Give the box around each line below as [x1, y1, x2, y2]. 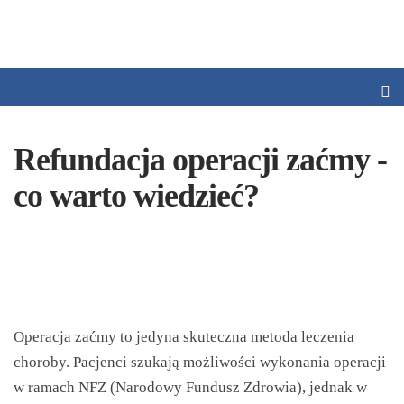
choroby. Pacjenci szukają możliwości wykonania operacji [14, 353, 386, 371]
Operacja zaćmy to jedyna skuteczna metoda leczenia [14, 328, 354, 345]
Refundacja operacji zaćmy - [14, 142, 387, 178]
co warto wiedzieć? [14, 178, 259, 214]
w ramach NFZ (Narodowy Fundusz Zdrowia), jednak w [14, 379, 367, 396]
